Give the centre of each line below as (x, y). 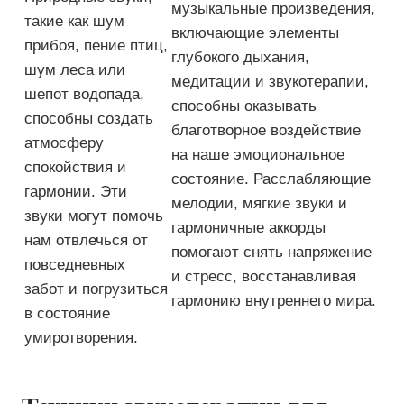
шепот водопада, (84, 94)
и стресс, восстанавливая (264, 276)
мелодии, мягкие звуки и (259, 203)
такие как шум (74, 21)
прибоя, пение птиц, (96, 46)
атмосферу (64, 143)
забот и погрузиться (96, 289)
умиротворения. (81, 338)
